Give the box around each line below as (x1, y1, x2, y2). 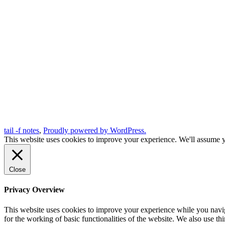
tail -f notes (4, 126, 39, 135)
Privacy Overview (4, 185, 65, 194)
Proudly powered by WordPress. (43, 126, 146, 135)
